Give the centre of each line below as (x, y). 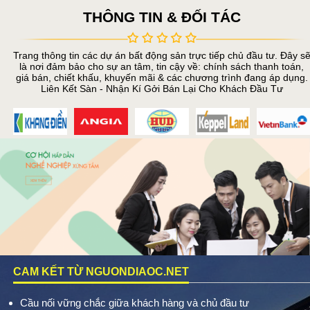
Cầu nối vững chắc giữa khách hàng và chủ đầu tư (134, 302)
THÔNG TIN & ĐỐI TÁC (162, 17)
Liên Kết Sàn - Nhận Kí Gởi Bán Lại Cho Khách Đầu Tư (162, 89)
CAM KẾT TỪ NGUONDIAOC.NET (101, 271)
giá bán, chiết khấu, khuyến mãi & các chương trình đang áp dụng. (162, 78)
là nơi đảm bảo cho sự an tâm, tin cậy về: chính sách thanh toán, (162, 67)
